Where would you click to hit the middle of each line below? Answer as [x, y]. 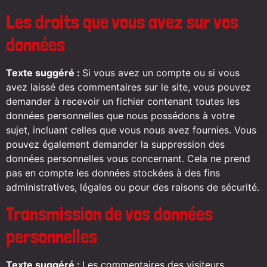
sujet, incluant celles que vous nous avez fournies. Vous [131, 130]
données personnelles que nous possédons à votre [120, 116]
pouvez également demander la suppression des [115, 145]
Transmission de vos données [109, 214]
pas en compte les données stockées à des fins [113, 173]
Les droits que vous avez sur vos [122, 22]
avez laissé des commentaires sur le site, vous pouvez [128, 87]
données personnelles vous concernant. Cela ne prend [128, 159]
